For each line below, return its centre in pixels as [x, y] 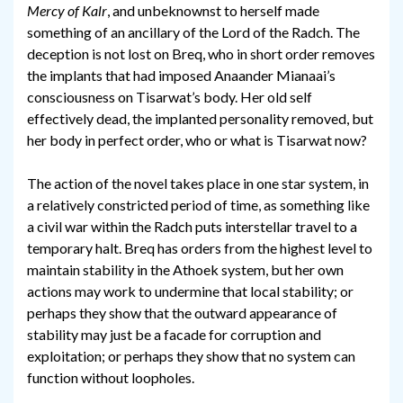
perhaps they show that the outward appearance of [182, 313]
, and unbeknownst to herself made [213, 11]
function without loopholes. [111, 378]
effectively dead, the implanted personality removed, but [200, 119]
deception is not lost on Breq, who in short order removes [201, 54]
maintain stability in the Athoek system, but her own [185, 270]
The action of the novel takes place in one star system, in [198, 184]
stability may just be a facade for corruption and [174, 335]
